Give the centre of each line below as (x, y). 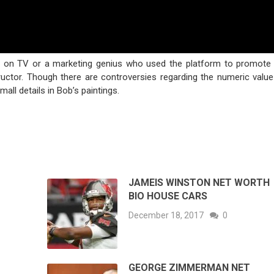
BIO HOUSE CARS (168, 196)
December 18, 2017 (166, 216)
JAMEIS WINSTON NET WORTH (199, 183)
